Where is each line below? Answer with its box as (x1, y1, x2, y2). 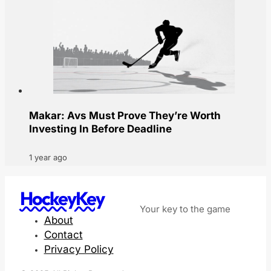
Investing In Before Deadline (29, 123, 172, 135)
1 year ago (29, 152, 67, 162)
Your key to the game (139, 203, 230, 215)
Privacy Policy (44, 243, 114, 256)
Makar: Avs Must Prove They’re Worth (29, 109, 221, 122)
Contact (44, 229, 83, 241)
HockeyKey (19, 187, 104, 211)
